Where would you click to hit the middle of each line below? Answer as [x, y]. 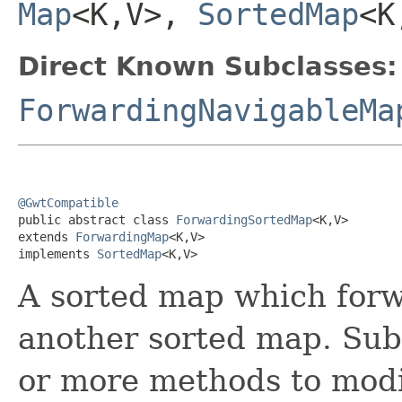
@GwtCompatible [68, 202]
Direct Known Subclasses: [208, 66]
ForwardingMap [122, 236]
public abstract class [97, 219]
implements [57, 253]
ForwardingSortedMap [244, 219]
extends [47, 236]
